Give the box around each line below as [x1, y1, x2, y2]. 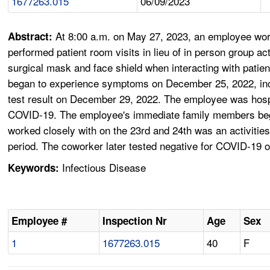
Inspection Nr [102, 213, 168, 228]
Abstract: [8, 29, 56, 44]
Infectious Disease [59, 160, 146, 175]
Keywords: [8, 160, 60, 175]
